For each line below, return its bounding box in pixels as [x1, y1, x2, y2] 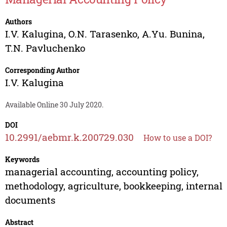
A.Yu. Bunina [141, 27, 203, 41]
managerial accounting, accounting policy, [5, 165, 199, 178]
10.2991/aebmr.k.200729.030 [5, 131, 134, 144]
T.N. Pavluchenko [5, 42, 85, 55]
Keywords [5, 155, 40, 165]
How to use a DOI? [143, 132, 212, 143]
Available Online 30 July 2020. [5, 100, 103, 110]
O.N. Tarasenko [68, 27, 137, 41]
